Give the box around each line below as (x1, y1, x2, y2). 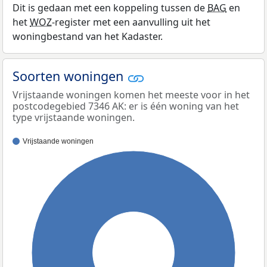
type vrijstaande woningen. (13, 110, 135, 124)
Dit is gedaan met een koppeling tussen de (13, 1, 207, 15)
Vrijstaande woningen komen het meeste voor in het (13, 88, 250, 101)
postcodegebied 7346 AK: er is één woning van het (13, 99, 239, 113)
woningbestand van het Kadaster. (13, 30, 163, 44)
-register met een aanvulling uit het (52, 15, 210, 29)
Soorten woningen (13, 67, 127, 85)
